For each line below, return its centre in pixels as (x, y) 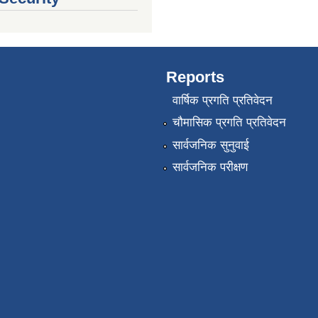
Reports (195, 77)
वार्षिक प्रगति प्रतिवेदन (222, 100)
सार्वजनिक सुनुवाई (210, 145)
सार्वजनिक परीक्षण (210, 168)
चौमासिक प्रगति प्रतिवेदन (229, 123)
